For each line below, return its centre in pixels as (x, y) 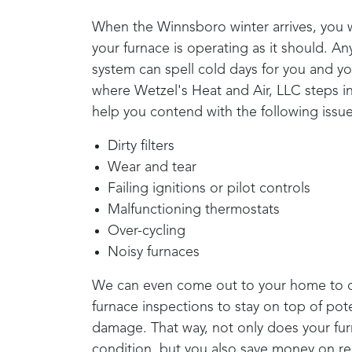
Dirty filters (141, 147)
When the (125, 28)
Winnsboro (192, 28)
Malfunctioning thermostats (194, 210)
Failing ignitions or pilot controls (209, 189)
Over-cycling (147, 231)
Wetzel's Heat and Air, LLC (218, 92)
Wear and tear (152, 168)
